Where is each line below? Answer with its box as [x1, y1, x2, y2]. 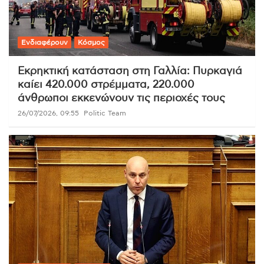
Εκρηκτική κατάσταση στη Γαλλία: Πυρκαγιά [18, 65, 242, 77]
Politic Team [84, 109, 126, 117]
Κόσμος [78, 38, 105, 46]
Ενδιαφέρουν [21, 38, 68, 46]
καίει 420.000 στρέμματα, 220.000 [18, 79, 194, 90]
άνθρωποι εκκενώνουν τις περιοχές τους [18, 93, 225, 104]
